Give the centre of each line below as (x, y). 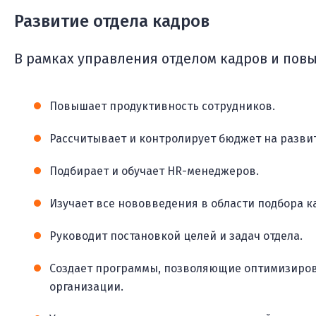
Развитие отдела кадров (112, 22)
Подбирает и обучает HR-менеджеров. (154, 171)
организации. (86, 287)
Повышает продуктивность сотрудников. (162, 107)
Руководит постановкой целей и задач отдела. (176, 236)
